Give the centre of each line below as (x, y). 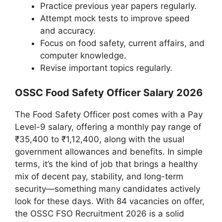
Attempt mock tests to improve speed (115, 18)
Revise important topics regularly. (106, 68)
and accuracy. (68, 30)
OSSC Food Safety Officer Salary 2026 (109, 93)
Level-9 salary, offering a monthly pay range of (108, 127)
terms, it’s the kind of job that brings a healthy (106, 164)
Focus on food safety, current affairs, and (122, 43)
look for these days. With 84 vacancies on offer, (110, 201)
